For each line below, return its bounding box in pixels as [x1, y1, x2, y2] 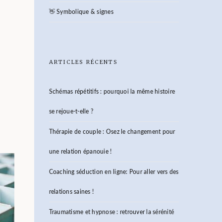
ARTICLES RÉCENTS [49, 58, 118, 65]
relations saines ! [49, 189, 94, 195]
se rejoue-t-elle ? [49, 109, 93, 114]
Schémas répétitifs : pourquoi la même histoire [49, 89, 175, 95]
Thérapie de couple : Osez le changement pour [49, 129, 175, 135]
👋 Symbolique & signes [49, 9, 113, 15]
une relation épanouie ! [49, 149, 112, 155]
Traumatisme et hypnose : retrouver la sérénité [49, 209, 174, 215]
